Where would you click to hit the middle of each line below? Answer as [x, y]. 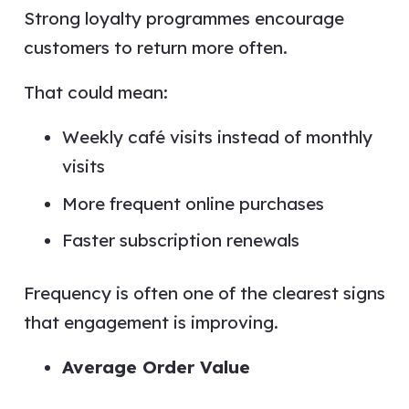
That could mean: [95, 92]
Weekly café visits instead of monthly [217, 137]
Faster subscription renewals [181, 240]
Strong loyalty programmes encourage [184, 18]
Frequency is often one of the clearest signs [204, 293]
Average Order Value [156, 367]
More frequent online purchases [193, 203]
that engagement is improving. [151, 322]
